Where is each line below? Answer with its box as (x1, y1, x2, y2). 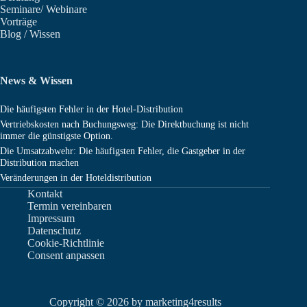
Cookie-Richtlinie (27, 237, 104, 249)
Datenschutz (27, 225, 81, 236)
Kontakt (27, 188, 62, 199)
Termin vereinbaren (27, 200, 112, 212)
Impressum (27, 212, 75, 224)
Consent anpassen (27, 249, 105, 261)
